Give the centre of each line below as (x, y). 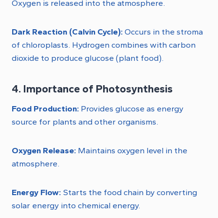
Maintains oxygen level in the (132, 151)
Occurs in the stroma (163, 32)
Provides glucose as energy (131, 109)
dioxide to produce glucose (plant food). (88, 58)
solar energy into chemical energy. (76, 206)
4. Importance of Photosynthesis (92, 89)
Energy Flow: (36, 192)
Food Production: (45, 109)
